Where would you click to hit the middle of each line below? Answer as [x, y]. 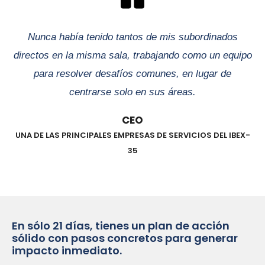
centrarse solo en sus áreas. [132, 92]
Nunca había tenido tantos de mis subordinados [132, 37]
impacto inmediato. [67, 251]
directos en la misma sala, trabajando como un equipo [132, 56]
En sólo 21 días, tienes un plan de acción [121, 226]
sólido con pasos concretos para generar [125, 238]
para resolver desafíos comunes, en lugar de [132, 74]
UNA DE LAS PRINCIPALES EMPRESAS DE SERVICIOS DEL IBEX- [132, 135]
